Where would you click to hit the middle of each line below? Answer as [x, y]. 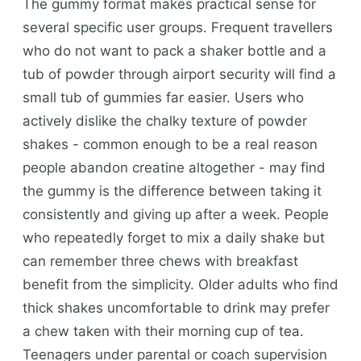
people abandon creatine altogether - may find [174, 167]
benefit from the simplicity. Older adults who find [180, 284]
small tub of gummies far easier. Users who [163, 97]
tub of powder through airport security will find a [179, 74]
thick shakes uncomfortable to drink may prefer [176, 307]
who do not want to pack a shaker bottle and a [174, 50]
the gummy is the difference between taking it [172, 191]
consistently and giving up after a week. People [176, 214]
